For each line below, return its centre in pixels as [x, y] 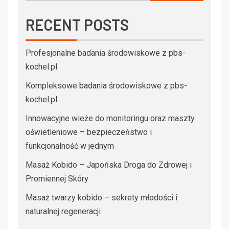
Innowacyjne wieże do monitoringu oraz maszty [110, 118]
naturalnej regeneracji [63, 211]
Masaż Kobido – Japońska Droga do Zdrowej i [109, 165]
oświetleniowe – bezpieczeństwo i [89, 132]
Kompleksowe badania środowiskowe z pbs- [106, 85]
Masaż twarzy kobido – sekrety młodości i [101, 197]
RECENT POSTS [77, 24]
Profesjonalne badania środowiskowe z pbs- [106, 53]
